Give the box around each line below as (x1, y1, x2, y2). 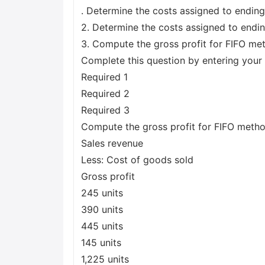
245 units (81, 187, 123, 199)
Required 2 (81, 88, 130, 99)
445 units (81, 220, 123, 232)
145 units (81, 237, 121, 248)
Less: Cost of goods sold (81, 154, 193, 166)
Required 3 (81, 104, 130, 116)
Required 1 (81, 71, 128, 83)
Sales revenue (81, 137, 143, 149)
